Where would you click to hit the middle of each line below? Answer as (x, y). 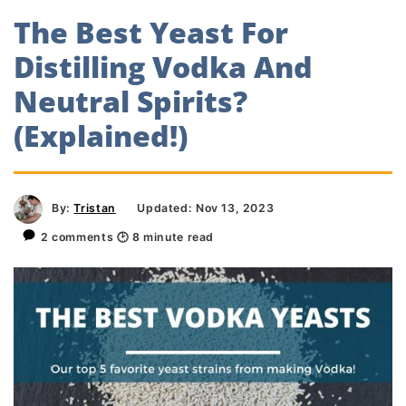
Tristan (95, 208)
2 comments (79, 237)
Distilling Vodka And (163, 67)
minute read (177, 237)
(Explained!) (101, 136)
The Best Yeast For (151, 33)
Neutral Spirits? (130, 101)
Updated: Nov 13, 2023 (206, 208)
